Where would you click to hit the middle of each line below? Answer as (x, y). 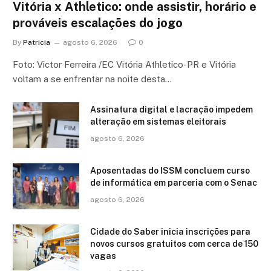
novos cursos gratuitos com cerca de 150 (174, 243)
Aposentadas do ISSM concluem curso (170, 170)
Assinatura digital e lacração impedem (171, 109)
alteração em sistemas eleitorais (158, 121)
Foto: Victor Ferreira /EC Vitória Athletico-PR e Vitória (124, 64)
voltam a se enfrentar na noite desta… (92, 79)
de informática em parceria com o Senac (174, 182)
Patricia (37, 42)
